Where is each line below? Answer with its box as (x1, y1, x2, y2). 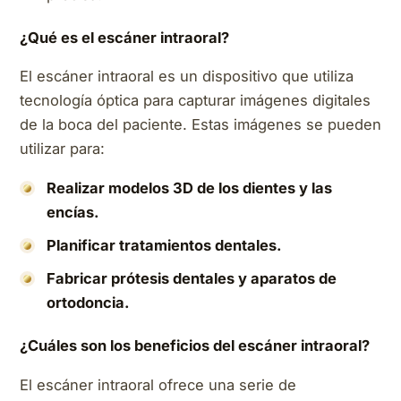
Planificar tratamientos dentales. (47, 235, 282, 254)
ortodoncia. (47, 293, 130, 311)
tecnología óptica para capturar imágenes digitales (20, 91, 371, 110)
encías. (47, 202, 99, 221)
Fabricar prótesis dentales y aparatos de (47, 269, 337, 287)
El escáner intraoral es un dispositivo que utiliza (20, 67, 354, 86)
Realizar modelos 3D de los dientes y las (47, 178, 332, 197)
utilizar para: (20, 140, 105, 158)
